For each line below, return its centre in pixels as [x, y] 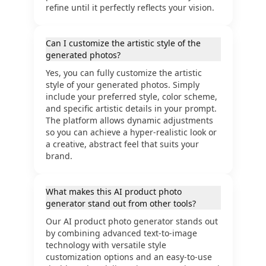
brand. [59, 156]
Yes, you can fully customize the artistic [123, 73]
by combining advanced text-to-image [121, 233]
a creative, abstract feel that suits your [122, 144]
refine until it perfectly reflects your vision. [130, 7]
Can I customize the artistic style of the [123, 43]
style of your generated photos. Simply [122, 85]
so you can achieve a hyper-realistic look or [131, 132]
